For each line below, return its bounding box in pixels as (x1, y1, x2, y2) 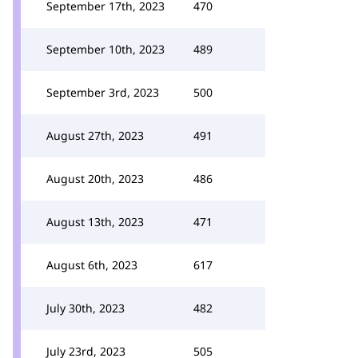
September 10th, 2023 (46, 42, 165, 57)
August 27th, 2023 (46, 128, 144, 143)
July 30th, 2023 (46, 300, 125, 316)
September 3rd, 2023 (46, 85, 159, 100)
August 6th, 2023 (46, 257, 137, 272)
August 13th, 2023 (46, 214, 144, 229)
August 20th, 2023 (46, 171, 144, 186)
